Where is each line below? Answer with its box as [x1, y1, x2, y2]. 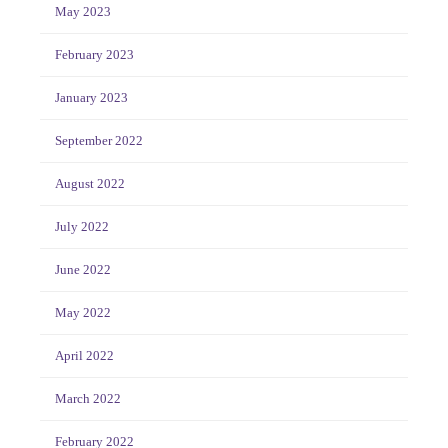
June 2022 [55, 262, 111, 278]
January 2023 [55, 90, 128, 106]
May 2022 [55, 305, 111, 321]
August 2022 [55, 176, 125, 192]
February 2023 [55, 47, 134, 63]
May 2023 [55, 4, 111, 20]
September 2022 [55, 133, 143, 149]
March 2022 [55, 391, 121, 407]
